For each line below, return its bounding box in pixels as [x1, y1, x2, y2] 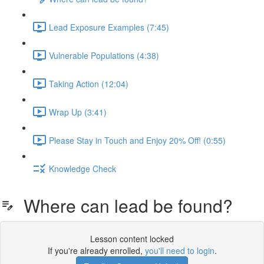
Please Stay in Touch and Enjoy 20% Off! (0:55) [49, 134, 226, 146]
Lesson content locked [90, 233, 174, 245]
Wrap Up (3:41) [49, 105, 107, 118]
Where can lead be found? [14, 193, 233, 218]
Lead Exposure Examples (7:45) [49, 21, 169, 33]
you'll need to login [144, 245, 214, 256]
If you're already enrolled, [47, 245, 145, 256]
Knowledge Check [49, 162, 116, 174]
